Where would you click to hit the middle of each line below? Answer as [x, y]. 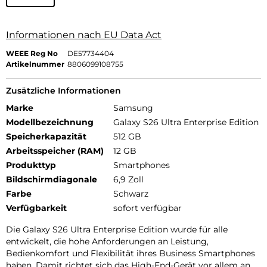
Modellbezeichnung [50, 122]
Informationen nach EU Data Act [84, 35]
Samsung [133, 108]
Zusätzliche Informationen [63, 91]
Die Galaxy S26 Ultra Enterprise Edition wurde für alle [117, 230]
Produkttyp [31, 165]
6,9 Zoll [128, 180]
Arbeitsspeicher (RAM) [55, 151]
